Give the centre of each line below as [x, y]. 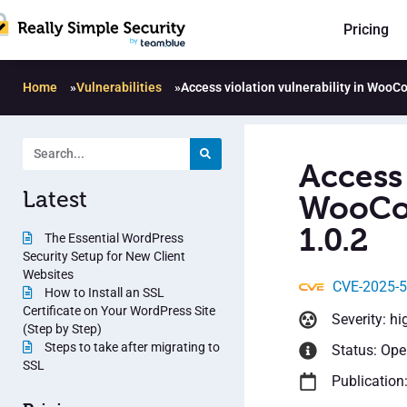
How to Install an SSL [103, 292]
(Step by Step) [62, 328]
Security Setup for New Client [104, 256]
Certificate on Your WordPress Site [119, 310]
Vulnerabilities [119, 87]
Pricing [366, 30]
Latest [55, 199]
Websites [48, 274]
